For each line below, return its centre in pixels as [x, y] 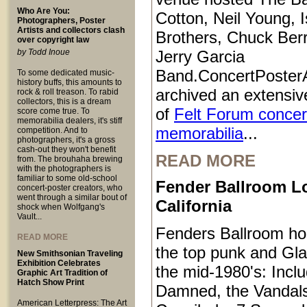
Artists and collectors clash [71, 30]
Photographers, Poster [61, 21]
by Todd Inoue [44, 52]
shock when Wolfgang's [61, 207]
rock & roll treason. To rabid [68, 92]
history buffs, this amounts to [70, 82]
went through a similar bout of [72, 197]
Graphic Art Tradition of [62, 273]
